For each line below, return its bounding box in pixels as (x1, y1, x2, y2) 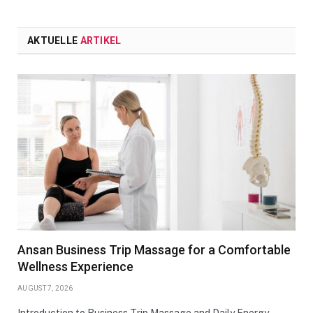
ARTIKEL (80, 35, 122, 47)
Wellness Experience (17, 259, 133, 275)
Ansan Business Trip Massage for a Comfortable (17, 242, 291, 258)
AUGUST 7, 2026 (17, 284, 73, 293)
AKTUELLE (27, 35, 80, 47)
